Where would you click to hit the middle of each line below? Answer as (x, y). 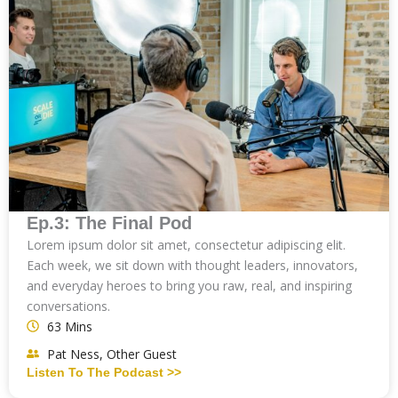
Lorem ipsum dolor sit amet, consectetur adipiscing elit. (186, 244)
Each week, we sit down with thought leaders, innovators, (192, 265)
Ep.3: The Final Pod (109, 223)
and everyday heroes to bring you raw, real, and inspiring (189, 285)
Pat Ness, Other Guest (111, 354)
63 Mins (69, 326)
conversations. (68, 306)
